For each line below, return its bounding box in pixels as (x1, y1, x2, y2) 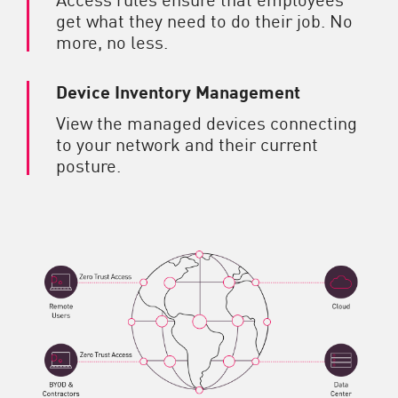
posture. (56, 151, 121, 177)
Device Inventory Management (56, 77, 300, 104)
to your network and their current (56, 130, 318, 155)
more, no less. (56, 28, 168, 53)
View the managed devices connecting (56, 108, 357, 134)
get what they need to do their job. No (56, 6, 353, 32)
